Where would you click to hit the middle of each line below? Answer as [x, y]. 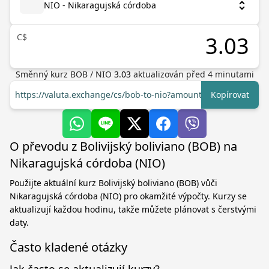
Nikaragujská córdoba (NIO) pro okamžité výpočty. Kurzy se [128, 196]
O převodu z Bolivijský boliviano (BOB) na [123, 146]
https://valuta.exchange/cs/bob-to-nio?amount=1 [113, 95]
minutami [233, 74]
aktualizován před [170, 74]
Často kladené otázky [68, 247]
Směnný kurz [43, 74]
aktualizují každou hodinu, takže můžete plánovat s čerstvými [133, 209]
